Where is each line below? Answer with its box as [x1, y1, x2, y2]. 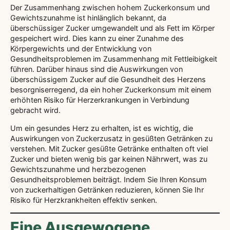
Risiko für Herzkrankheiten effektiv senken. [10, 195, 157, 204]
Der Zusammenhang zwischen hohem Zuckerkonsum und [10, 3, 210, 12]
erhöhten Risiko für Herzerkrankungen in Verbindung [10, 95, 189, 105]
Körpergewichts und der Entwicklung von [10, 44, 151, 53]
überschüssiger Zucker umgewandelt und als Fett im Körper [10, 24, 215, 33]
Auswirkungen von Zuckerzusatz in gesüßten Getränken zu [10, 133, 213, 143]
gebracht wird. [10, 106, 61, 115]
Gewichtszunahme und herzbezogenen [10, 164, 146, 174]
